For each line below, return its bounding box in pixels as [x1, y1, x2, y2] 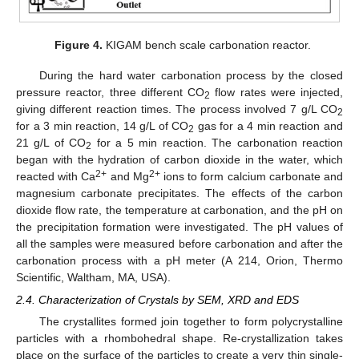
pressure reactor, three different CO [16, 85, 204, 99]
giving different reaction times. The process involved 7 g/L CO [16, 102, 337, 115]
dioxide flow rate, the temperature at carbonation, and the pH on [16, 203, 343, 216]
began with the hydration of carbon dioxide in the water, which [16, 152, 343, 166]
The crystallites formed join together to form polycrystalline [38, 315, 343, 329]
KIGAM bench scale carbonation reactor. [103, 38, 312, 51]
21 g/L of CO [16, 135, 87, 149]
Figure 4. [54, 38, 103, 51]
